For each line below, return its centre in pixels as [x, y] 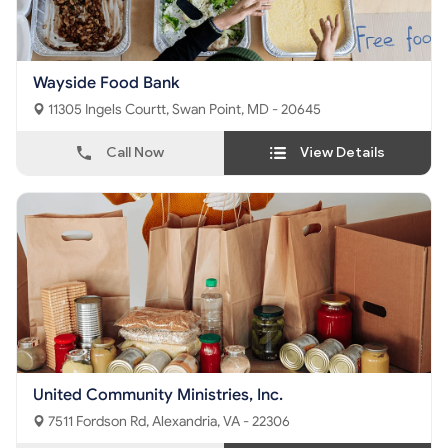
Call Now [135, 152]
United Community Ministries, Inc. [158, 395]
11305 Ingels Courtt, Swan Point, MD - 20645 [246, 109]
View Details [342, 152]
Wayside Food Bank [106, 83]
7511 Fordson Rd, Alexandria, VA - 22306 [221, 421]
